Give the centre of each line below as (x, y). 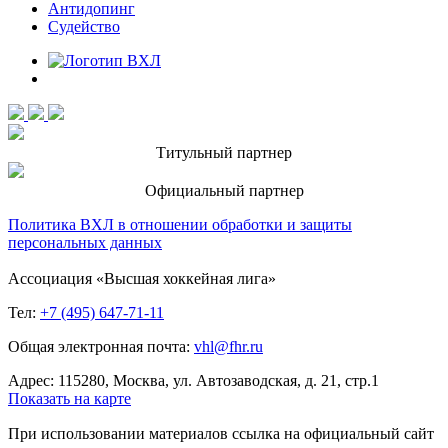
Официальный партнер (224, 191)
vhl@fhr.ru (228, 347)
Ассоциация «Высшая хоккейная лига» (142, 279)
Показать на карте (69, 399)
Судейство (84, 27)
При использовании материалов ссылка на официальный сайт (221, 434)
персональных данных (85, 243)
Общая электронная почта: (101, 347)
